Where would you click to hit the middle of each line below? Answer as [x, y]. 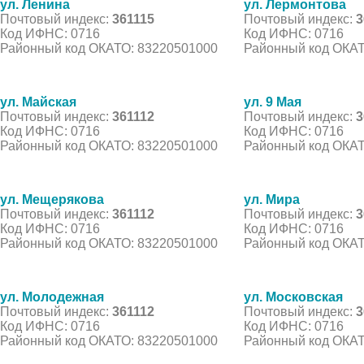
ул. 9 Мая [273, 102]
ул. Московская [293, 297]
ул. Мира [272, 199]
